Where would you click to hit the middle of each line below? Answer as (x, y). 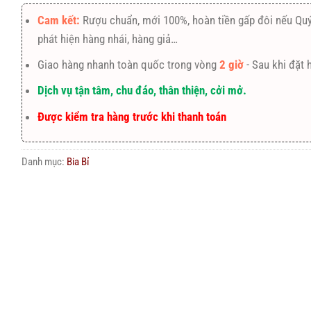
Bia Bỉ (78, 161)
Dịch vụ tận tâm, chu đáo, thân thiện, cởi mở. (142, 91)
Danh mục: (44, 161)
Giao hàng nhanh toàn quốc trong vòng (128, 65)
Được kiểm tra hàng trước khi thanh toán (132, 116)
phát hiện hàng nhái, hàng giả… (107, 39)
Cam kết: (60, 20)
